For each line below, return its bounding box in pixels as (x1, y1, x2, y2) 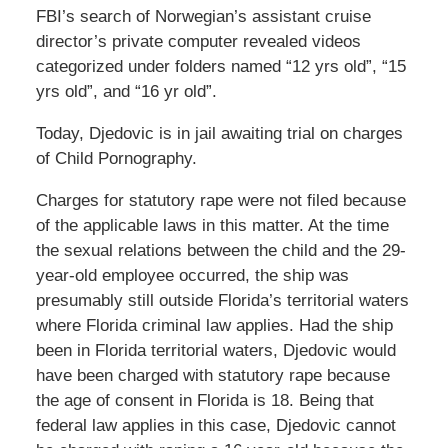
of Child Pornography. (35, 149, 197, 169)
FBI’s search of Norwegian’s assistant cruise (35, 7, 371, 27)
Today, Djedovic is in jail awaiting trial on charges (35, 124, 403, 144)
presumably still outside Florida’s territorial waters (35, 291, 409, 311)
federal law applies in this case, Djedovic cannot (35, 416, 396, 436)
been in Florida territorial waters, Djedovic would (35, 341, 396, 361)
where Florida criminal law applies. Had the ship (35, 316, 393, 336)
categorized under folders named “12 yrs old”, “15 (35, 57, 406, 77)
